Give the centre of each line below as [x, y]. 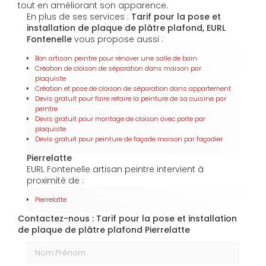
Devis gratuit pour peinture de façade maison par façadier [129, 139]
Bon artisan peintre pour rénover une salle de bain [116, 58]
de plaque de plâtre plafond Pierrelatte [104, 230]
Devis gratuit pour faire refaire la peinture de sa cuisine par [131, 99]
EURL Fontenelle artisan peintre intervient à [115, 170]
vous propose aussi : [118, 39]
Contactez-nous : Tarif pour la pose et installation [127, 219]
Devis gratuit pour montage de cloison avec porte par [120, 119]
